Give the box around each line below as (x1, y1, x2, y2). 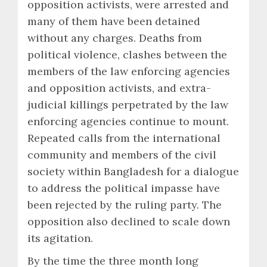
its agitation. (27, 231, 93, 245)
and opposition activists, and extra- (27, 80, 211, 95)
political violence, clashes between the (27, 47, 227, 61)
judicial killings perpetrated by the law (27, 97, 228, 111)
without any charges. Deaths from (27, 30, 202, 45)
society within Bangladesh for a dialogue (27, 164, 239, 178)
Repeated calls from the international (27, 131, 221, 145)
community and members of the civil (27, 147, 216, 162)
